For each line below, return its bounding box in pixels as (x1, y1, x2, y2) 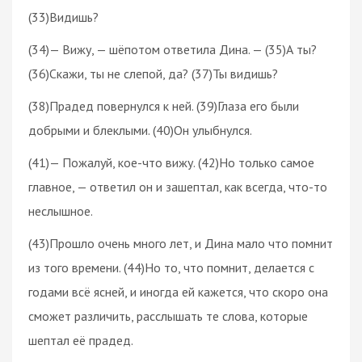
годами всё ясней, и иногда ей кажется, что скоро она (28, 283, 328, 300)
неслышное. (28, 202, 93, 219)
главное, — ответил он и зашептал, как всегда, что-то (28, 178, 327, 195)
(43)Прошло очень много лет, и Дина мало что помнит (28, 234, 333, 251)
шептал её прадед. (28, 331, 133, 348)
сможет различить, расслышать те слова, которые (28, 307, 308, 324)
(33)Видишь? (28, 8, 99, 25)
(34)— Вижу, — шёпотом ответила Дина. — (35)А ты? (28, 40, 317, 57)
